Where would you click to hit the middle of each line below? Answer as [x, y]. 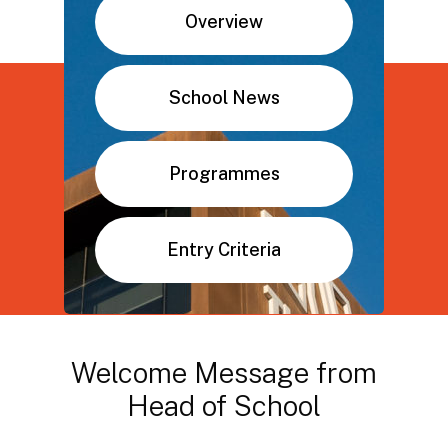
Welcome [129, 372]
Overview [224, 22]
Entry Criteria [224, 250]
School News [224, 98]
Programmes [224, 174]
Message [251, 372]
